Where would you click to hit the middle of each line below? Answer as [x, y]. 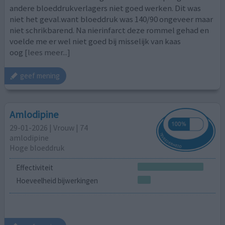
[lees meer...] [48, 52]
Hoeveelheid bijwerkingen [57, 181]
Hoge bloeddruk [37, 148]
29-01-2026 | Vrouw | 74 [49, 128]
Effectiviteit [34, 168]
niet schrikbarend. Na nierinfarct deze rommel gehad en [109, 30]
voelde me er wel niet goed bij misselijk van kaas [95, 41]
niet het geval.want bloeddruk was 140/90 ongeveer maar [111, 19]
